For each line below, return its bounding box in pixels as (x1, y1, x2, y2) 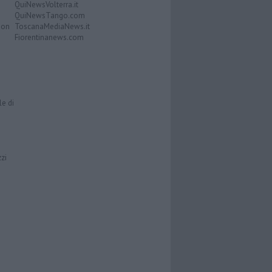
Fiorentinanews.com (14, 32, 84, 43)
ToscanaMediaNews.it (14, 21, 90, 32)
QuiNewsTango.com (14, 10, 85, 21)
